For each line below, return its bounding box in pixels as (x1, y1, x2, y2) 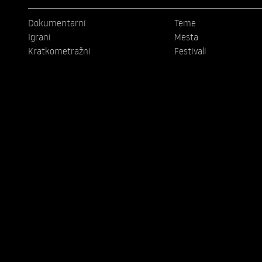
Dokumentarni (28, 17, 86, 29)
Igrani (28, 31, 51, 43)
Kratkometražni (28, 45, 91, 57)
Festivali (174, 45, 206, 57)
